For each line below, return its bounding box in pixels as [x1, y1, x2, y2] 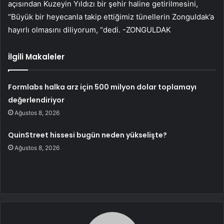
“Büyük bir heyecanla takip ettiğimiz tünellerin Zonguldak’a [8, 11, 214, 21]
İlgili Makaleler [8, 51, 64, 62]
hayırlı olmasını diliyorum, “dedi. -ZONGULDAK [8, 24, 171, 34]
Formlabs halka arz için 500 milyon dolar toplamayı [8, 81, 197, 92]
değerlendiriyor [8, 94, 65, 105]
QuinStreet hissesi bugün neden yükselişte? [8, 129, 167, 140]
